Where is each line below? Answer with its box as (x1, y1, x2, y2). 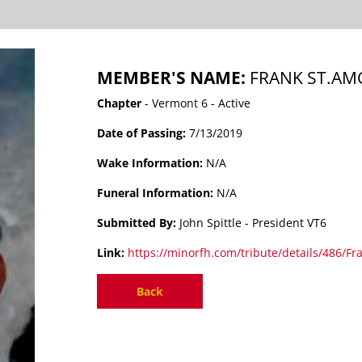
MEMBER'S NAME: (97, 66, 250, 89)
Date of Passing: (97, 125, 190, 141)
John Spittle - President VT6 (179, 215, 327, 230)
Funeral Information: (97, 185, 217, 200)
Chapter (97, 95, 142, 111)
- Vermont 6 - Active (141, 95, 251, 111)
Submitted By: (97, 215, 180, 230)
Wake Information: (97, 155, 207, 170)
